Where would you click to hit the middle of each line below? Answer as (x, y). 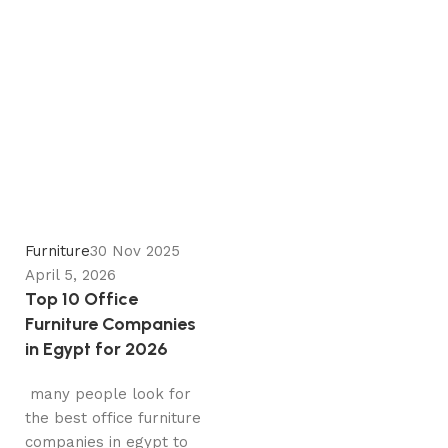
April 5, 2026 (70, 275)
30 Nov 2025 (135, 251)
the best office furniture (113, 418)
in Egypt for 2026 (96, 349)
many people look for (108, 394)
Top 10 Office (81, 299)
